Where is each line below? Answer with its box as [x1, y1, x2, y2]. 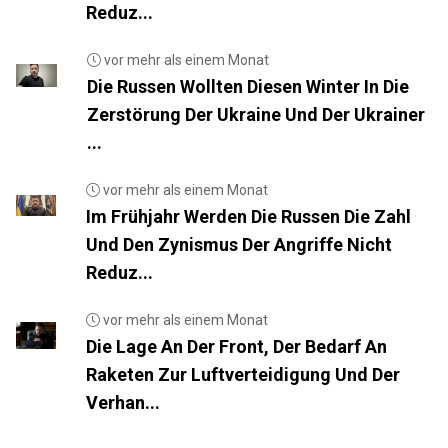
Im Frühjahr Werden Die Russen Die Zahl [85, 205, 411, 227]
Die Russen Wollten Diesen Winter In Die [86, 75, 409, 97]
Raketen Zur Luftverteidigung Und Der [86, 363, 401, 385]
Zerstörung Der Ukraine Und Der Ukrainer [86, 103, 425, 125]
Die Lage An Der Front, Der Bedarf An [86, 335, 388, 357]
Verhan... [86, 391, 161, 413]
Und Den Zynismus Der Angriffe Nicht [85, 233, 392, 255]
